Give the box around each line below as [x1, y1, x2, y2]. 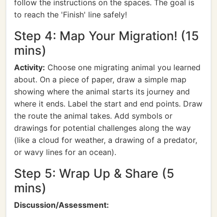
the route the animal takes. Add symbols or [14, 111, 172, 121]
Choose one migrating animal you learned [45, 62, 201, 72]
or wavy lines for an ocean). [14, 147, 116, 157]
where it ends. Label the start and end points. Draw [14, 99, 202, 108]
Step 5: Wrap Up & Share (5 [14, 166, 174, 181]
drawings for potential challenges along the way [14, 123, 191, 133]
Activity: [14, 62, 45, 72]
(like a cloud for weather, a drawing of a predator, [14, 135, 197, 145]
